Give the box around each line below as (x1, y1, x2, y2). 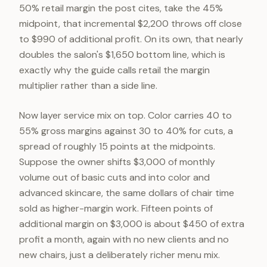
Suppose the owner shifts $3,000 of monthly (19, 156, 215, 168)
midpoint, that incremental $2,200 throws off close (19, 17, 242, 30)
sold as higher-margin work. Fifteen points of (19, 202, 213, 215)
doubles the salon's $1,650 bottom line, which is (19, 48, 225, 61)
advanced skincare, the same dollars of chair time (19, 187, 234, 199)
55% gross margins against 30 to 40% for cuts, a (19, 125, 233, 137)
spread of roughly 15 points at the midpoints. (19, 140, 215, 153)
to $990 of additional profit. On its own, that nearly (19, 33, 243, 45)
